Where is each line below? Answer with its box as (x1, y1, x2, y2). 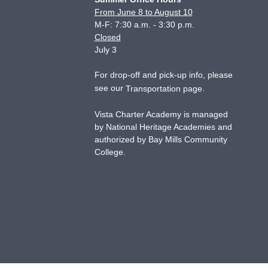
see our (94, 83, 126, 93)
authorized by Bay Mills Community (94, 135, 227, 144)
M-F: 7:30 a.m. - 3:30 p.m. (94, 20, 194, 29)
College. (94, 147, 126, 157)
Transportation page (125, 84, 202, 93)
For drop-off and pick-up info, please (94, 70, 233, 80)
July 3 (94, 45, 117, 54)
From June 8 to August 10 (94, 7, 193, 17)
